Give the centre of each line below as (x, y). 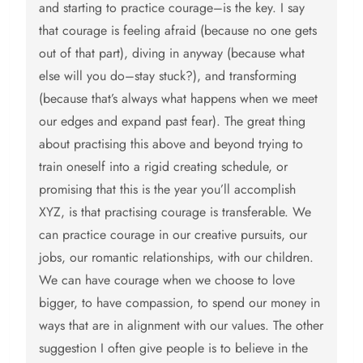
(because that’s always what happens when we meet (178, 99)
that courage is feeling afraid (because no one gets (178, 31)
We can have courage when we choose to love (167, 280)
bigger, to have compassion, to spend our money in (179, 303)
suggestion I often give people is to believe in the (173, 348)
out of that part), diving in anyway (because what (172, 53)
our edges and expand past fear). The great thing (172, 122)
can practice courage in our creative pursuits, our (173, 235)
